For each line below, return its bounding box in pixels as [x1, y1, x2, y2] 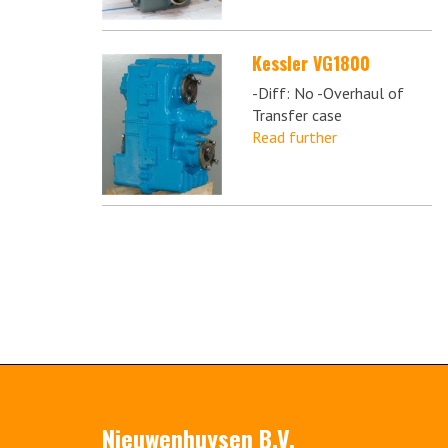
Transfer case [252, 104, 342, 125]
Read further [252, 126, 337, 147]
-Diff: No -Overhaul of [252, 82, 404, 103]
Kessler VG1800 [252, 49, 370, 76]
